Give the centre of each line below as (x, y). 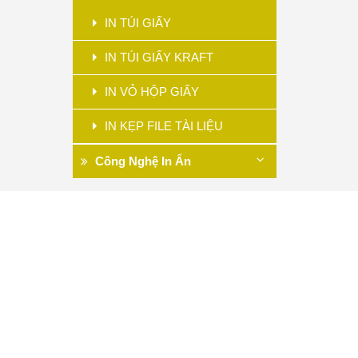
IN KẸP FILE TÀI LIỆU (162, 126)
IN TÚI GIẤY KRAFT (157, 57)
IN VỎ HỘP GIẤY (150, 91)
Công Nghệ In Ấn (141, 161)
